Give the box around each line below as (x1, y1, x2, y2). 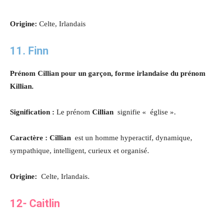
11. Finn (10, 44, 49, 57)
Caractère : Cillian (10, 133, 75, 142)
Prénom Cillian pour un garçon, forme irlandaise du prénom (10, 69, 206, 77)
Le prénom (56, 108, 92, 116)
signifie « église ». (117, 108, 176, 116)
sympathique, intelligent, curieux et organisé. (10, 146, 149, 155)
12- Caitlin (10, 197, 60, 210)
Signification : (10, 108, 56, 116)
